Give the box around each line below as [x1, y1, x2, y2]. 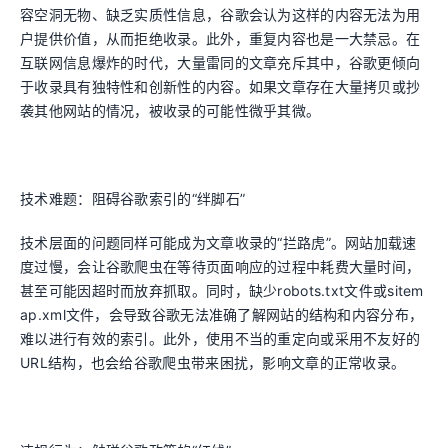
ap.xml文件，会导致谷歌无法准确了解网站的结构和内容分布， [20, 306, 424, 323]
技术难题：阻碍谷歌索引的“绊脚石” [20, 190, 246, 207]
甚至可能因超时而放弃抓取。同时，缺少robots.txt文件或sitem [20, 282, 424, 299]
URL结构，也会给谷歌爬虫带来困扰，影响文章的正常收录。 [20, 354, 406, 371]
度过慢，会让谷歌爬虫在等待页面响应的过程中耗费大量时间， [20, 258, 421, 275]
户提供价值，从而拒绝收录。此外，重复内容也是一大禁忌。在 [20, 30, 421, 47]
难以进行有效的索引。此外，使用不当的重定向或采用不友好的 [20, 330, 421, 347]
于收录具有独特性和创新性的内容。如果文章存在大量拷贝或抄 [20, 78, 421, 95]
